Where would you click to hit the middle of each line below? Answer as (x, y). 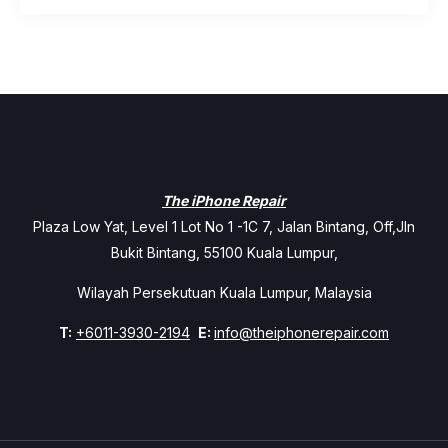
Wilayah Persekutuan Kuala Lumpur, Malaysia (224, 292)
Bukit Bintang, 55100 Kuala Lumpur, (224, 252)
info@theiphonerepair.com (301, 332)
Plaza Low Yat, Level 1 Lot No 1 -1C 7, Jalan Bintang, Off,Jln (224, 226)
